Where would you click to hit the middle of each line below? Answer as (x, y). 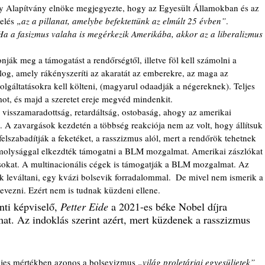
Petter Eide (84, 206)
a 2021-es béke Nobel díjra (169, 206)
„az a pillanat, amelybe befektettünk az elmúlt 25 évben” (121, 20)
